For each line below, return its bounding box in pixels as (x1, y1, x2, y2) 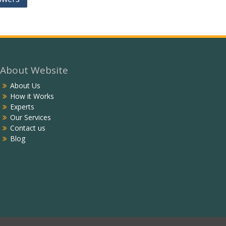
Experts (10, 102, 35, 111)
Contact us (10, 123, 46, 133)
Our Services (10, 112, 51, 122)
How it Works (10, 91, 54, 101)
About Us (10, 81, 41, 90)
